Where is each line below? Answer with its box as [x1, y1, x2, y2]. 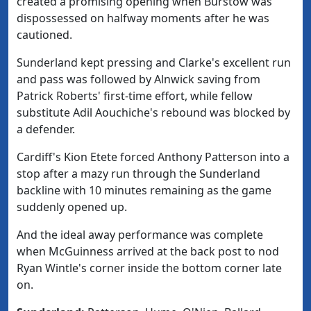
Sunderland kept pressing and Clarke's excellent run [17, 55, 291, 71]
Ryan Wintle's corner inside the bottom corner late [17, 260, 282, 276]
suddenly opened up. [17, 199, 127, 215]
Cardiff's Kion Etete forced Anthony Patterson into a [17, 149, 289, 165]
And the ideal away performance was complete [17, 227, 263, 243]
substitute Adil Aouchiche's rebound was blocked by [17, 105, 290, 121]
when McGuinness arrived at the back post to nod [17, 244, 279, 260]
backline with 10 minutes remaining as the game [17, 183, 271, 199]
